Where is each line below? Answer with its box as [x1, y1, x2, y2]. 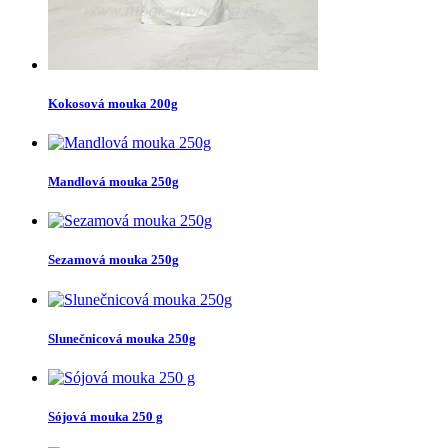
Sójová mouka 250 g [48, 409, 163, 425]
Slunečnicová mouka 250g [48, 330, 196, 346]
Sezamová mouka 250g [48, 252, 179, 268]
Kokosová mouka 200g [48, 95, 178, 111]
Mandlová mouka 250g [48, 174, 179, 190]
